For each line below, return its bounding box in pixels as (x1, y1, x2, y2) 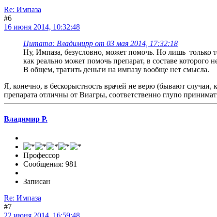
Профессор (23, 151, 60, 159)
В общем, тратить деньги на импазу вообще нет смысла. (23, 65, 209, 74)
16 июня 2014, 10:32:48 (4, 23, 80, 31)
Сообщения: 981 (23, 159, 77, 168)
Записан (23, 177, 50, 186)
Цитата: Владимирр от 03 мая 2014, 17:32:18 (23, 39, 178, 48)
